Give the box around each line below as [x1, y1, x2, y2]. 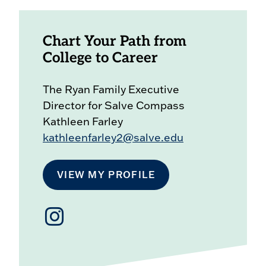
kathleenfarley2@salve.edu [42, 131, 183, 145]
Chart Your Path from [42, 35, 186, 50]
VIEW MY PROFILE [56, 169, 156, 181]
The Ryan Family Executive [42, 83, 179, 97]
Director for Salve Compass [42, 99, 187, 113]
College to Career [42, 52, 158, 66]
